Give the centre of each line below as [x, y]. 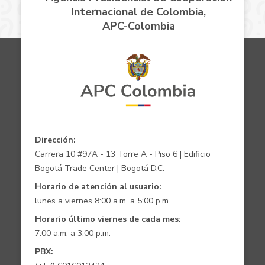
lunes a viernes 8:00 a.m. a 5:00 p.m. [102, 201]
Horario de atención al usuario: [98, 186]
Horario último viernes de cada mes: [108, 219]
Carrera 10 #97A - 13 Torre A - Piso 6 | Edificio [122, 154]
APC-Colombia [138, 26]
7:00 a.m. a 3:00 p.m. [72, 233]
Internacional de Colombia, [138, 12]
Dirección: [55, 140]
